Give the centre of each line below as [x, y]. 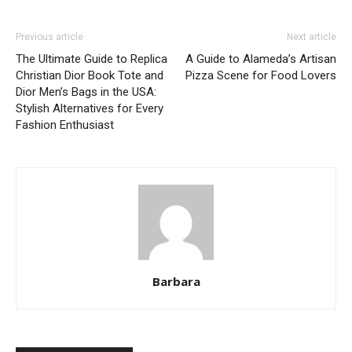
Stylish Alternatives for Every [90, 108]
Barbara [176, 281]
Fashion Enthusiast [65, 125]
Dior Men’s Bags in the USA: [86, 92]
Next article [312, 37]
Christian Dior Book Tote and [90, 75]
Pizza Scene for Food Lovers [261, 75]
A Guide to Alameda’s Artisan [261, 59]
